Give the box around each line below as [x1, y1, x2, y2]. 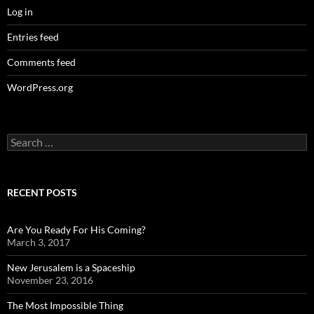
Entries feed [7, 30, 59, 43]
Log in [7, 5, 33, 18]
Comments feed [7, 55, 76, 68]
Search [6, 132, 36, 145]
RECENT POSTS [7, 186, 77, 198]
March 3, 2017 [7, 235, 70, 248]
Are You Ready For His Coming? [7, 223, 146, 235]
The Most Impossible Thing [7, 299, 123, 311]
